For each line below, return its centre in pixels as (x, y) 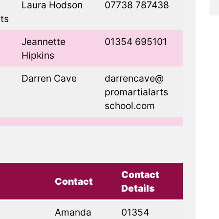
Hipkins (38, 55)
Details (138, 188)
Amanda (73, 212)
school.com (130, 106)
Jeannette (43, 42)
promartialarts (136, 92)
